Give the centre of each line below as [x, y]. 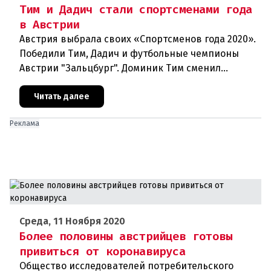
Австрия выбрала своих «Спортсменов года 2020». [138, 39]
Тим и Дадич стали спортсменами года [136, 10]
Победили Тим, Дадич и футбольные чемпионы [129, 54]
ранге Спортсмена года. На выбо [96, 97]
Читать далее [62, 97]
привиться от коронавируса [103, 252]
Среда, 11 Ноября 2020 [72, 221]
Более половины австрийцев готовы [126, 237]
